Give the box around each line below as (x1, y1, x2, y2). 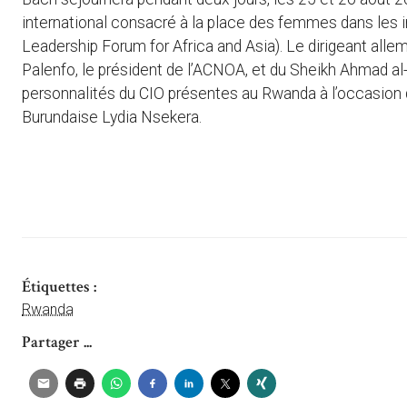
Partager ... (22, 332, 92, 353)
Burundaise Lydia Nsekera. (22, 108, 202, 127)
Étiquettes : (22, 276, 96, 298)
